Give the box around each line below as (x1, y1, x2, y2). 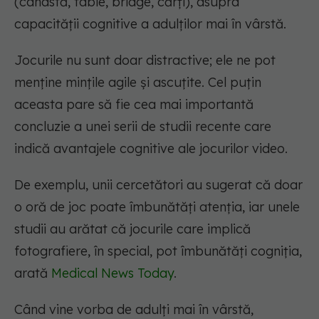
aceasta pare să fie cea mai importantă (14, 96, 253, 113)
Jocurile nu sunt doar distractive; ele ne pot (14, 52, 276, 69)
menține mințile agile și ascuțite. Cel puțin (14, 74, 261, 91)
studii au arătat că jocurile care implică (14, 221, 251, 238)
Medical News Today (51, 265, 174, 282)
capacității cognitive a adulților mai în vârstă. (14, 16, 286, 33)
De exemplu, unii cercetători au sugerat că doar (14, 177, 303, 194)
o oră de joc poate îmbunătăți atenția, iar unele (14, 199, 300, 216)
